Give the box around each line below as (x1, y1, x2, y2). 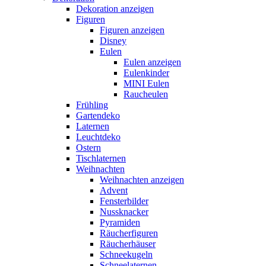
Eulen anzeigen (123, 56, 181, 67)
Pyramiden (100, 217, 140, 227)
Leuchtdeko (76, 131, 121, 142)
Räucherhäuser (100, 238, 156, 249)
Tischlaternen (76, 153, 126, 163)
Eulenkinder (123, 67, 169, 78)
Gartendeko (76, 110, 120, 121)
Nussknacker (100, 206, 148, 217)
